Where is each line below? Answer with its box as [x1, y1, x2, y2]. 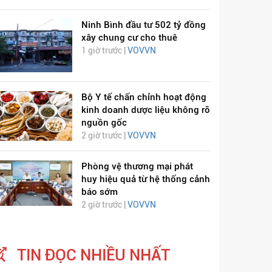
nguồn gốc [81, 117, 127, 129]
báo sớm [81, 186, 118, 198]
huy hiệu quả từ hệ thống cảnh [81, 174, 210, 185]
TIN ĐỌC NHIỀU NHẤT [17, 246, 170, 265]
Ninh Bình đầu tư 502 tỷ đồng [81, 19, 206, 31]
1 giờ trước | [81, 46, 127, 56]
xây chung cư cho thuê [81, 32, 177, 44]
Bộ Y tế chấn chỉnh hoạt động [81, 92, 206, 103]
